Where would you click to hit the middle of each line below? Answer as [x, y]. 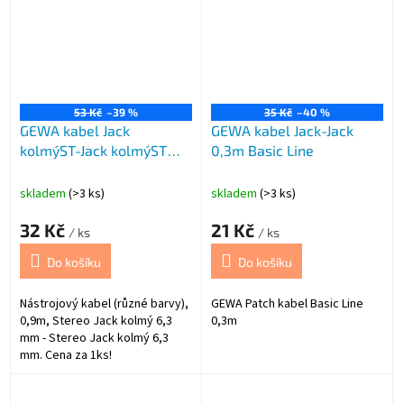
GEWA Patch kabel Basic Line [287, 304]
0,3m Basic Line [262, 151]
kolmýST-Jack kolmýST [94, 151]
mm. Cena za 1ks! [66, 356]
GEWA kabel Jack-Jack [283, 131]
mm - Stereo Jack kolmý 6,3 [94, 339]
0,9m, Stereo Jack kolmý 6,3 [96, 321]
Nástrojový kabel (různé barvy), [104, 304]
